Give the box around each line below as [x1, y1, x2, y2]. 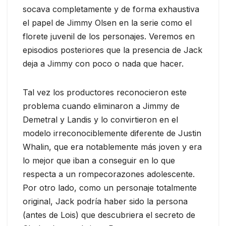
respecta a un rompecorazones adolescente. [23, 169, 195, 180]
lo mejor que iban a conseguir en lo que [23, 155, 175, 166]
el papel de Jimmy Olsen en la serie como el [23, 18, 192, 28]
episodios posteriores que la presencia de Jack [23, 45, 202, 55]
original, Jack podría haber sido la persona [23, 196, 188, 207]
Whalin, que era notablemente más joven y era [23, 142, 202, 152]
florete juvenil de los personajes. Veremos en [23, 31, 195, 42]
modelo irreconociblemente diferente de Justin [23, 128, 201, 139]
